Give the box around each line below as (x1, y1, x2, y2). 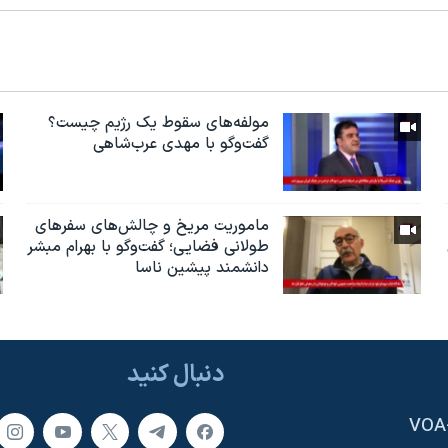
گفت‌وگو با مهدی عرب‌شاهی (93, 132, 270, 157)
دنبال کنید (127, 356, 224, 393)
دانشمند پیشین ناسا (135, 256, 270, 281)
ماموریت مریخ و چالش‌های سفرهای (35, 214, 270, 239)
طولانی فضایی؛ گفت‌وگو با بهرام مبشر (27, 235, 270, 260)
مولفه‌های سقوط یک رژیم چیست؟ (48, 111, 270, 136)
